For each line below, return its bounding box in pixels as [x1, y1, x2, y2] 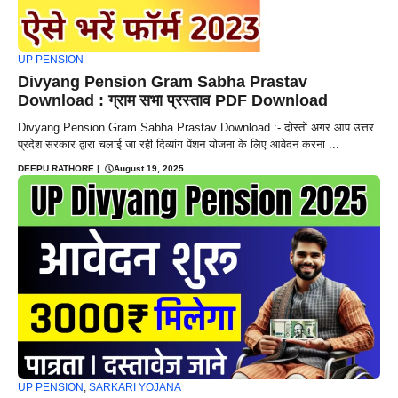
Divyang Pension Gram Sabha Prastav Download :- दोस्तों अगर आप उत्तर [18, 121, 374, 135]
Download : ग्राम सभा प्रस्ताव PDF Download [18, 92, 328, 110]
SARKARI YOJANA [89, 380, 181, 394]
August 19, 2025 [114, 163, 184, 174]
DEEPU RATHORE [18, 163, 94, 174]
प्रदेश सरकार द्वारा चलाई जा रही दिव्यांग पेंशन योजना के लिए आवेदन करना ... [18, 138, 339, 152]
